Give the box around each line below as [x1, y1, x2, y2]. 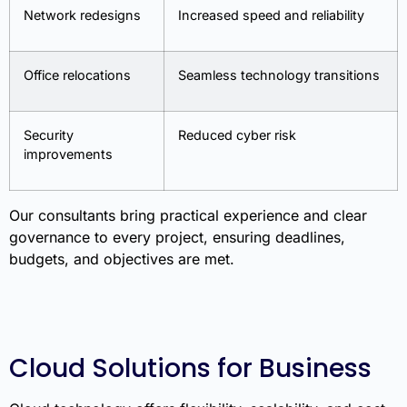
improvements [24, 145, 113, 162]
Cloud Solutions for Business [9, 351, 372, 387]
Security [24, 126, 74, 143]
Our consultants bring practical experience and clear [9, 205, 367, 224]
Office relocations [24, 66, 131, 83]
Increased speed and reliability [178, 6, 364, 23]
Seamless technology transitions [178, 66, 380, 83]
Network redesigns [24, 6, 141, 23]
